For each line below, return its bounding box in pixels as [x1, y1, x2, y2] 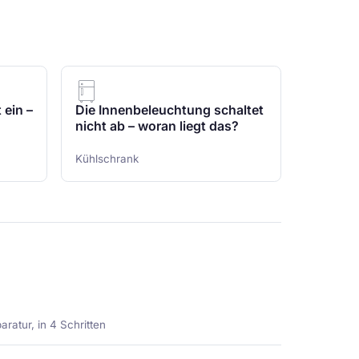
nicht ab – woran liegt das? [75, 118, 239, 134]
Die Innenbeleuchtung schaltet [75, 102, 264, 118]
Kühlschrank [75, 151, 139, 165]
